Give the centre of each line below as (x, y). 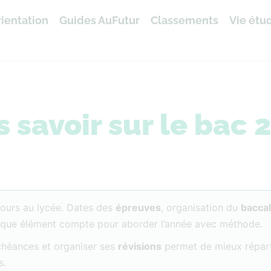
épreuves (138, 207)
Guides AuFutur (100, 20)
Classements (185, 20)
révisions (140, 246)
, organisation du (201, 207)
